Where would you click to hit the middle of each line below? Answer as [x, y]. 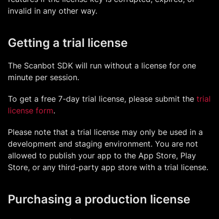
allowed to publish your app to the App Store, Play [102, 155]
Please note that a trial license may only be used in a [105, 132]
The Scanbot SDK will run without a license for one [102, 65]
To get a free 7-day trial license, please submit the [102, 99]
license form [31, 110]
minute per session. [44, 77]
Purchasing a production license [99, 199]
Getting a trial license [68, 43]
